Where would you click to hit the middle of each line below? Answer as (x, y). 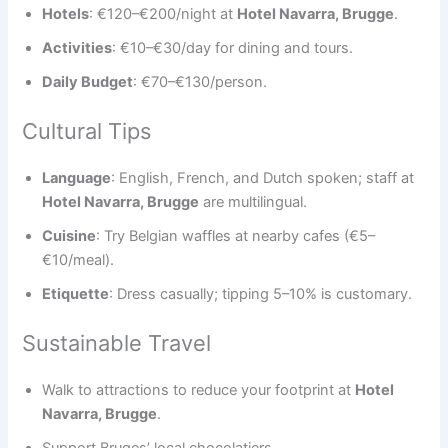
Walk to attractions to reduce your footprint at (199, 390)
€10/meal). (78, 260)
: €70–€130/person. (200, 82)
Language (77, 178)
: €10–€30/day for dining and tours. (233, 48)
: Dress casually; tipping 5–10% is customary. (261, 294)
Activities (77, 48)
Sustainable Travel (117, 343)
